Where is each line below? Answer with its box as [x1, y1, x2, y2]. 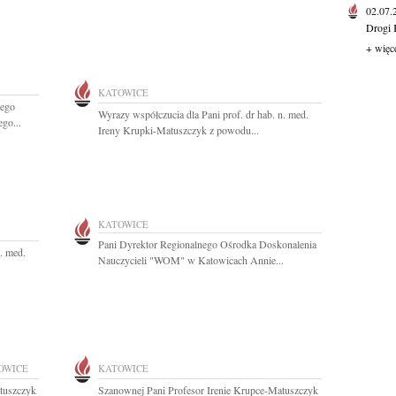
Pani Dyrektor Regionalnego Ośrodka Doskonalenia [98, 237, 316, 251]
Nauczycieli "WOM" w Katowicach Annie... [98, 253, 284, 267]
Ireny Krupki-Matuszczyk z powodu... [98, 123, 259, 137]
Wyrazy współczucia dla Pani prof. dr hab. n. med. [98, 107, 308, 121]
